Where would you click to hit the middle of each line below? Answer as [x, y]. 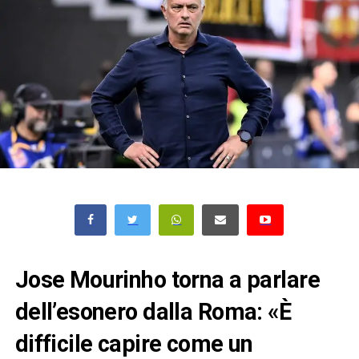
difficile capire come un [134, 343]
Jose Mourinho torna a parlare [167, 279]
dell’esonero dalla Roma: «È [153, 311]
